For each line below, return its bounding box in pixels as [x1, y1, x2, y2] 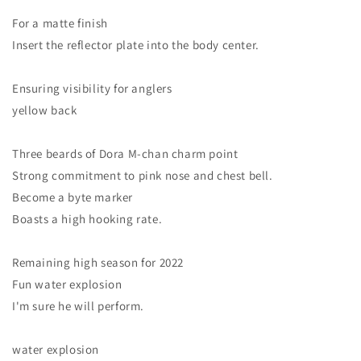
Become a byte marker [12, 189, 133, 205]
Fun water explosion [12, 276, 122, 293]
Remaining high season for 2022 [12, 255, 184, 271]
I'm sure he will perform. [12, 298, 144, 314]
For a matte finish [12, 15, 108, 31]
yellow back [12, 102, 77, 118]
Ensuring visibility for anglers [12, 81, 172, 97]
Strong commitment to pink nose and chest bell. [12, 168, 273, 184]
